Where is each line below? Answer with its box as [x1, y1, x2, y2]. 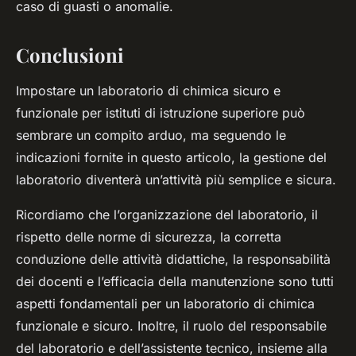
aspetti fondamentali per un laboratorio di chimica [16, 296, 315, 312]
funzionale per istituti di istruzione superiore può [16, 105, 305, 122]
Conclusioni [16, 42, 124, 68]
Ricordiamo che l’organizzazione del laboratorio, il [16, 207, 318, 223]
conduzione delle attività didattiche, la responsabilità [16, 251, 331, 268]
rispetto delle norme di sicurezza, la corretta [16, 229, 281, 246]
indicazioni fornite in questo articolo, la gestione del [16, 149, 327, 166]
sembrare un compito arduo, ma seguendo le [16, 127, 286, 144]
